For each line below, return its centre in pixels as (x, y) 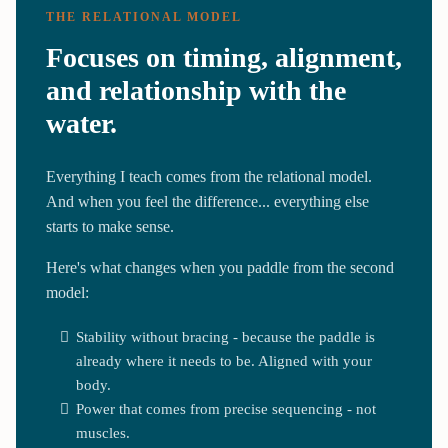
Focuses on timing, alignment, (224, 57)
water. (81, 123)
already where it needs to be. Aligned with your (224, 360)
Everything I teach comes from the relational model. (209, 176)
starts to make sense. (110, 226)
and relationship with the (196, 90)
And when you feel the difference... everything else (207, 201)
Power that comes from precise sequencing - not (226, 408)
